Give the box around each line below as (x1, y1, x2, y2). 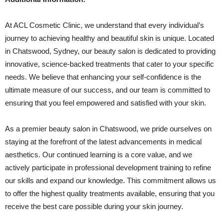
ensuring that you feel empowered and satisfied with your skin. (5, 99, 206, 107)
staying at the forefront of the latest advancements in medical (5, 137, 202, 146)
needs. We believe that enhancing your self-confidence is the (5, 73, 201, 81)
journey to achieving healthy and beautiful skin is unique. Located (5, 34, 214, 42)
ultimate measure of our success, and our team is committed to (5, 86, 210, 94)
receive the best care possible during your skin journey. (5, 202, 183, 211)
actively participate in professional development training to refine (5, 163, 211, 172)
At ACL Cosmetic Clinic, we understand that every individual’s (5, 21, 204, 29)
